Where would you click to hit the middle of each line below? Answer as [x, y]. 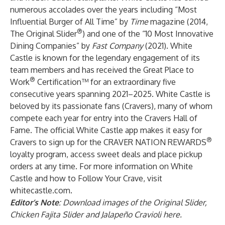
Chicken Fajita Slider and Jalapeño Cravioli [87, 214]
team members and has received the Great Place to [102, 70]
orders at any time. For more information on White [101, 166]
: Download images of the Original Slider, [133, 202]
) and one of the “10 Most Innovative [148, 34]
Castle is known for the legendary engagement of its [105, 58]
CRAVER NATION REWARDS [155, 142]
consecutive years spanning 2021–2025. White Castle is [110, 94]
